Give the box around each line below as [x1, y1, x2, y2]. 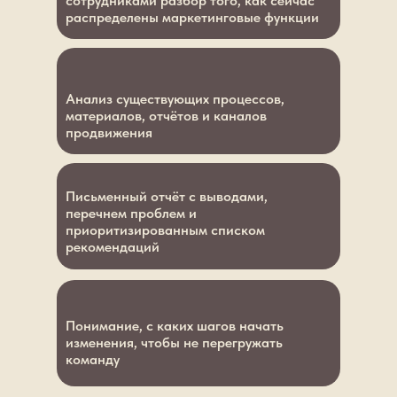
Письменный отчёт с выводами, [66, 188, 268, 205]
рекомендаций [66, 238, 160, 255]
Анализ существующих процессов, [66, 90, 284, 107]
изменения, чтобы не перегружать [66, 334, 283, 351]
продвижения [66, 124, 152, 141]
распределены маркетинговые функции [66, 9, 319, 26]
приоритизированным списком [66, 222, 265, 238]
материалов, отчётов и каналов [66, 107, 267, 124]
